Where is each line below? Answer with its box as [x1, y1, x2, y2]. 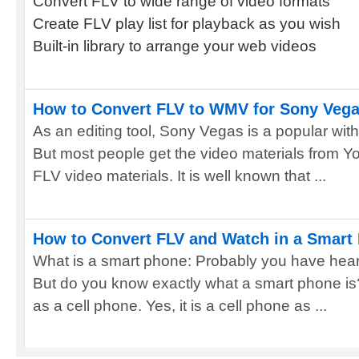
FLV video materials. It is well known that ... [33, 167, 326, 184]
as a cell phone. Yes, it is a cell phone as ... [33, 297, 327, 314]
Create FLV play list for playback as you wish [33, 15, 341, 32]
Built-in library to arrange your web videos [33, 38, 317, 54]
